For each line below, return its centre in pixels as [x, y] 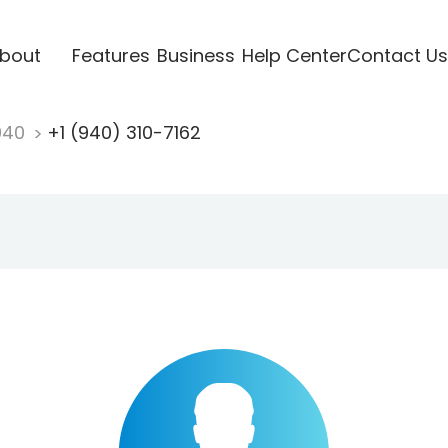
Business [195, 55]
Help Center [294, 55]
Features [110, 55]
